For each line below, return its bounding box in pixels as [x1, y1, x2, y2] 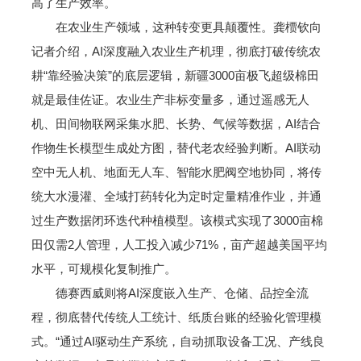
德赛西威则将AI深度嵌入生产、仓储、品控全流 [31, 285, 309, 300]
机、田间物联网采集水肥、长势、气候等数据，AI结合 [31, 116, 321, 131]
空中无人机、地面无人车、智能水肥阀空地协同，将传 [31, 164, 322, 179]
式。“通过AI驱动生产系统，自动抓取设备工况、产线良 [31, 334, 325, 348]
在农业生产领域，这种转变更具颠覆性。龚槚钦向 [31, 19, 322, 34]
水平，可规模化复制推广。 [31, 261, 176, 276]
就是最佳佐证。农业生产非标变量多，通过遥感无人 [31, 92, 309, 106]
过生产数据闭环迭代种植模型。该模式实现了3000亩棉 [31, 213, 323, 227]
